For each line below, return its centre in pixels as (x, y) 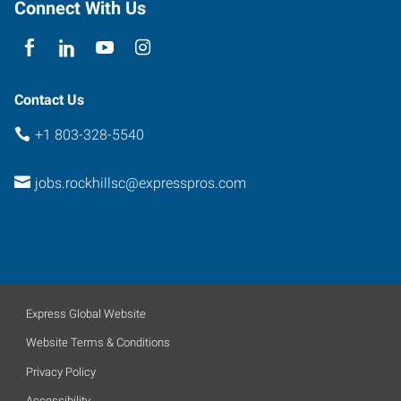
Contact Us (49, 99)
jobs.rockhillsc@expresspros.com (140, 183)
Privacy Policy (61, 371)
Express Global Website (86, 313)
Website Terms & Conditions (98, 342)
